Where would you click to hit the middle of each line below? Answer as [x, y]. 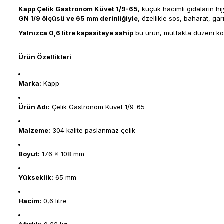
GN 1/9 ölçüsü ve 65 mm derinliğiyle [78, 18]
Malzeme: [34, 130]
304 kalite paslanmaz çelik [93, 130]
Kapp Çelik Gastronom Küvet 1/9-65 [78, 9]
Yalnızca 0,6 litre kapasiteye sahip [76, 33]
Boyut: [29, 154]
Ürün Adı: [34, 107]
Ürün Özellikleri [45, 57]
